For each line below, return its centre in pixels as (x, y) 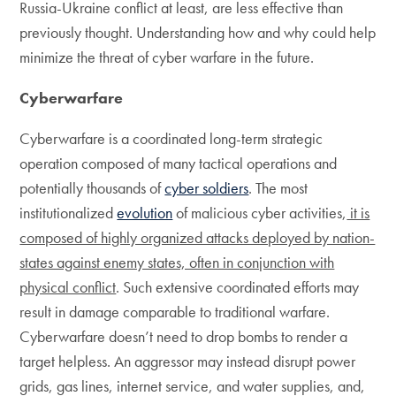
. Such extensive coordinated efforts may (238, 287)
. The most (278, 188)
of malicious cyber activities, (260, 213)
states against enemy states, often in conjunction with (177, 262)
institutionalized (69, 213)
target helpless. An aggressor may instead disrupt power (188, 361)
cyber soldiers (207, 188)
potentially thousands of (92, 188)
